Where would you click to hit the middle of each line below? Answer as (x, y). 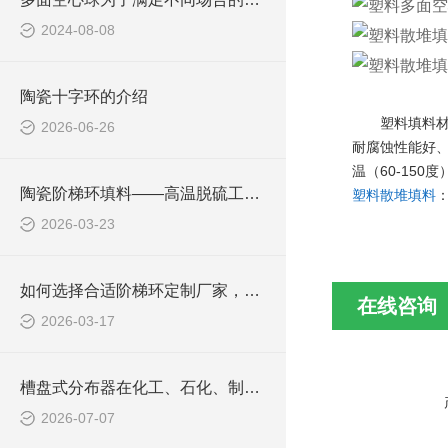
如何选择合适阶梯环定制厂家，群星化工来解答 (252, 290)
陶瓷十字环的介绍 (84, 96)
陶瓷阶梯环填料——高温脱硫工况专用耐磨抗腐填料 (252, 193)
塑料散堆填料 (393, 195)
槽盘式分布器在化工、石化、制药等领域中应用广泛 (252, 387)
